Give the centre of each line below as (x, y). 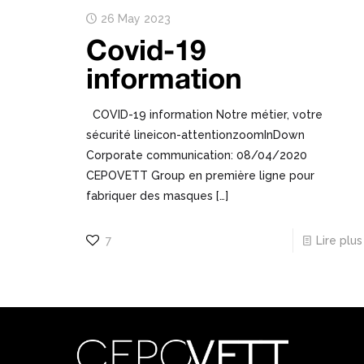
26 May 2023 (135, 19)
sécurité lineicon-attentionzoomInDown (195, 135)
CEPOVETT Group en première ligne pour (200, 176)
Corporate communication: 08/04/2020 (196, 156)
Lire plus (339, 241)
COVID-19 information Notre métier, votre (204, 115)
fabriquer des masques (149, 196)
